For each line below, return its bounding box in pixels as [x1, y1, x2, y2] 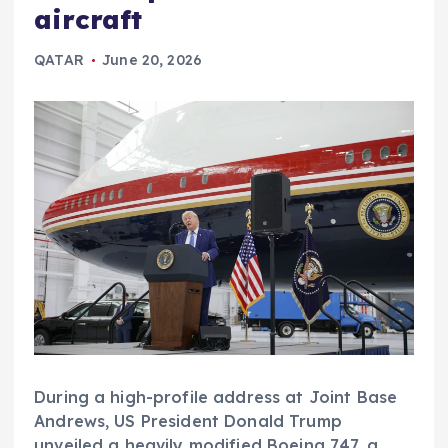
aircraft [34, 3, 143, 37]
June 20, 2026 [102, 51, 202, 70]
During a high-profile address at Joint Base [34, 386, 398, 407]
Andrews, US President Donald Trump [34, 410, 342, 431]
